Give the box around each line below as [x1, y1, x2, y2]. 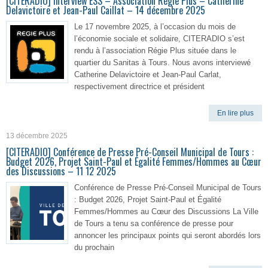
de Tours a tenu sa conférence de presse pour [74, 219, 233, 228]
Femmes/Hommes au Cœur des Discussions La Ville [74, 207, 258, 216]
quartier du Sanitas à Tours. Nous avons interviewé [74, 58, 251, 67]
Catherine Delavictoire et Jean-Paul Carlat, [74, 70, 221, 79]
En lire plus [217, 109, 254, 117]
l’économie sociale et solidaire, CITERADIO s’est [74, 34, 245, 43]
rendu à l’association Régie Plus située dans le [74, 46, 236, 55]
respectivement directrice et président [74, 82, 205, 91]
